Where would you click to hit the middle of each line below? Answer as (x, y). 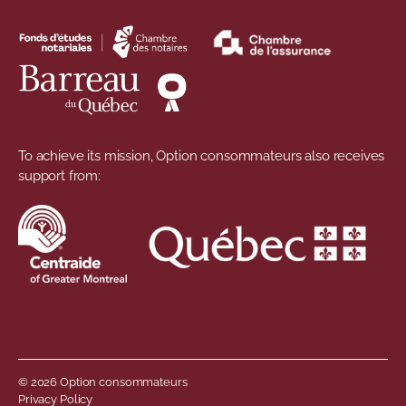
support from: (60, 176)
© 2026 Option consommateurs (103, 382)
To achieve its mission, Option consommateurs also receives (202, 156)
